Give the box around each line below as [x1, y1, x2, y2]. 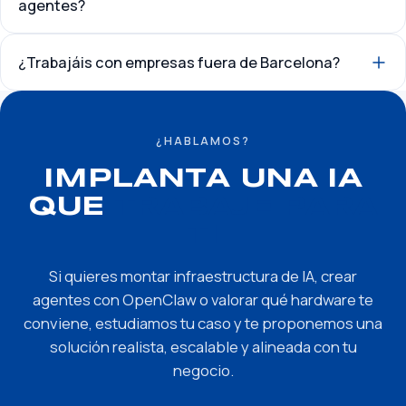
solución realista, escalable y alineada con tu [49, 336, 357, 358]
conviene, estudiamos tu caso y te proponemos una [24, 313, 382, 334]
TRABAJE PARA [113, 195, 379, 221]
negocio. [172, 360, 234, 382]
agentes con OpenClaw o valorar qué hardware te [33, 289, 373, 311]
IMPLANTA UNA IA [43, 167, 362, 193]
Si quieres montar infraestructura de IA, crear [49, 266, 357, 287]
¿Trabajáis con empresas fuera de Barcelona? [18, 52, 341, 72]
